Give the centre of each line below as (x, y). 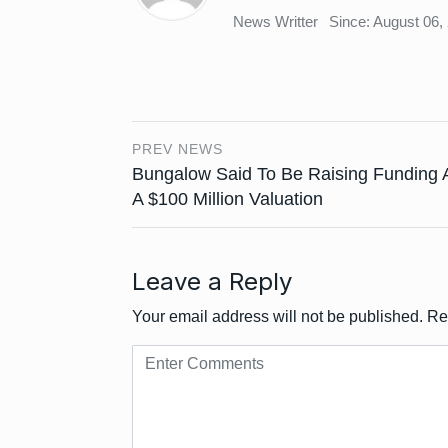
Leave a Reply (212, 281)
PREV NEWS (177, 149)
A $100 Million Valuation (227, 199)
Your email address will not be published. (277, 316)
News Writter (275, 21)
